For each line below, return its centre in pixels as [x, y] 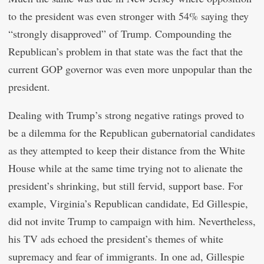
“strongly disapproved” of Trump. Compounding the [120, 34]
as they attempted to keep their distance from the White [127, 150]
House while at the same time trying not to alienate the [126, 168]
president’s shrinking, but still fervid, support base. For [126, 186]
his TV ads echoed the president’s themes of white [116, 239]
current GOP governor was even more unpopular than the [130, 69]
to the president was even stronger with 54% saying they [128, 16]
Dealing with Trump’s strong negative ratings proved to [126, 115]
